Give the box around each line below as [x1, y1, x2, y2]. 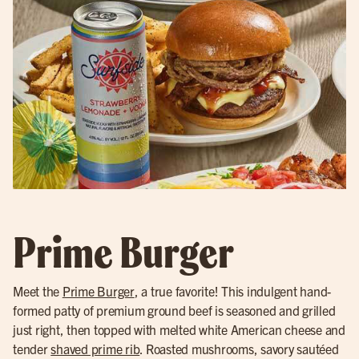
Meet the [13, 282, 63, 299]
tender [13, 340, 51, 357]
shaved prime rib [50, 340, 140, 357]
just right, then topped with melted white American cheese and [13, 321, 345, 337]
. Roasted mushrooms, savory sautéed [139, 340, 339, 357]
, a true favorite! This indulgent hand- [134, 282, 331, 299]
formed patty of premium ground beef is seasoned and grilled [13, 301, 336, 318]
